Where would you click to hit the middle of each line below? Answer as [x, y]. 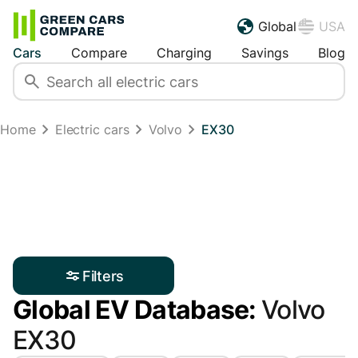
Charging [184, 53]
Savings [265, 53]
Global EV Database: [137, 310]
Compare [99, 53]
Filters [103, 276]
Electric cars [92, 130]
